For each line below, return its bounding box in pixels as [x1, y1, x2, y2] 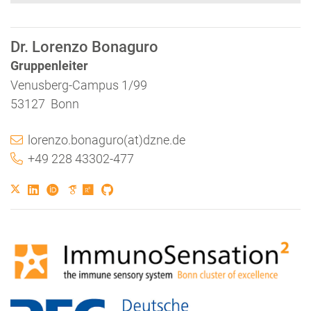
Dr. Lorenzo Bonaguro [10, 37, 158, 56]
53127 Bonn [10, 96, 79, 111]
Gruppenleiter [10, 58, 88, 73]
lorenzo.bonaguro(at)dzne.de [28, 132, 185, 147]
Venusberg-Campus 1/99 [10, 77, 147, 92]
